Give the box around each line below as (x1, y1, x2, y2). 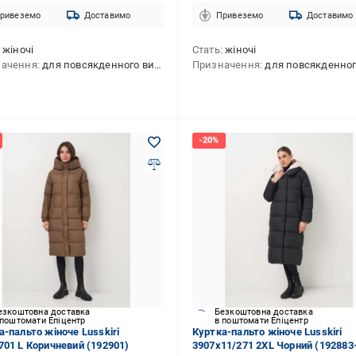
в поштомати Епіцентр (214, 315, 308, 326)
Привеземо (215, 10, 264, 21)
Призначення (192, 59, 260, 71)
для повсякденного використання (42, 59, 155, 71)
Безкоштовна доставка (214, 307, 313, 317)
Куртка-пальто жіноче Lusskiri (192, 326, 342, 338)
